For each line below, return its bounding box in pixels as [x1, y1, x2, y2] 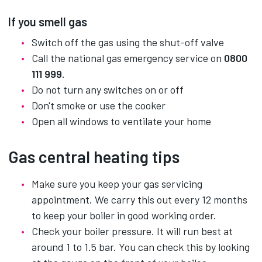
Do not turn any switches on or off [32, 83, 184, 96]
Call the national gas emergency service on [32, 51, 224, 64]
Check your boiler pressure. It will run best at [32, 225, 233, 237]
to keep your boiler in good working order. [32, 209, 216, 222]
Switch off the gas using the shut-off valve [32, 36, 224, 49]
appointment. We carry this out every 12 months [32, 193, 247, 206]
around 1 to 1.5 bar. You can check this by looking [32, 240, 250, 253]
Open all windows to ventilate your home [32, 115, 211, 127]
